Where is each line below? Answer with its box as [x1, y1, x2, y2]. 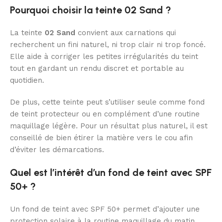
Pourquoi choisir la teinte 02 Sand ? [10, 4, 171, 16]
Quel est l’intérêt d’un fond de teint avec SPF [10, 166, 212, 179]
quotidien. [10, 76, 44, 85]
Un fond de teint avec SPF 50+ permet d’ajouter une [10, 205, 200, 214]
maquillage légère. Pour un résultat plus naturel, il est [10, 121, 208, 131]
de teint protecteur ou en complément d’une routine [10, 110, 200, 119]
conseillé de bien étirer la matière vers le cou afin [10, 133, 193, 143]
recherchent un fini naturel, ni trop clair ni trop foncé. [10, 40, 206, 50]
